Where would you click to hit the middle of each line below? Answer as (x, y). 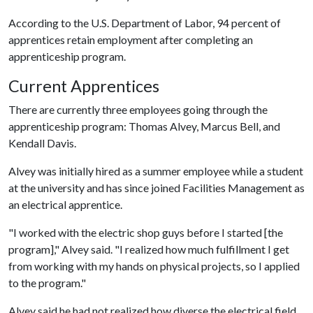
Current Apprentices (84, 86)
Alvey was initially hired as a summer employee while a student (156, 171)
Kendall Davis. (42, 143)
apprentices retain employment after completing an (131, 39)
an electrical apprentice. (65, 204)
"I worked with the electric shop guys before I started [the (146, 232)
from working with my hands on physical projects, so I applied (154, 266)
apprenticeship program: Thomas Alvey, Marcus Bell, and (144, 126)
